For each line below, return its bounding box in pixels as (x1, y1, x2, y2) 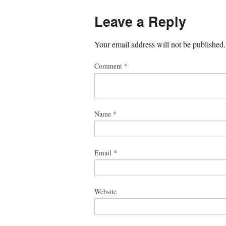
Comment (94, 61, 124, 71)
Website (94, 186, 117, 196)
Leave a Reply (94, 12, 186, 31)
